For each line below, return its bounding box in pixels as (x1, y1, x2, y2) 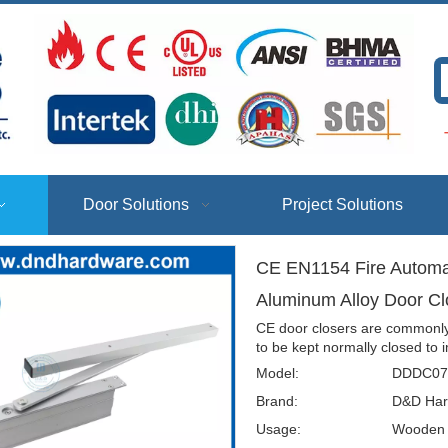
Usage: (256, 420, 301, 437)
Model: (256, 364, 299, 381)
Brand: (256, 392, 298, 409)
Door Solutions (82, 195, 189, 213)
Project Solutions (282, 195, 403, 213)
